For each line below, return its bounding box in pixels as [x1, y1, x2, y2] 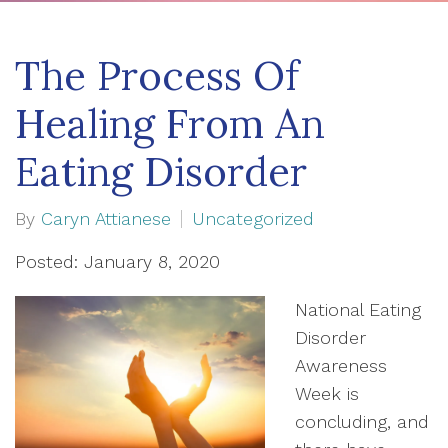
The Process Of [15, 50, 299, 101]
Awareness [295, 355, 387, 376]
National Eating [295, 299, 421, 320]
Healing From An [15, 98, 325, 149]
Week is [295, 383, 359, 404]
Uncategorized [192, 208, 314, 229]
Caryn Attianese [41, 208, 171, 229]
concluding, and [295, 411, 429, 432]
